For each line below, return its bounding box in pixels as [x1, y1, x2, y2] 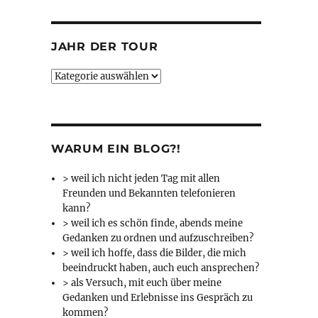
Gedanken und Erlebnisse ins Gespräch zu [62, 292, 253, 305]
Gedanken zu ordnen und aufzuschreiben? [62, 232, 254, 245]
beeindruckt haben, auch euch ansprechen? [62, 262, 260, 275]
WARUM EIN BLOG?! [50, 142, 181, 156]
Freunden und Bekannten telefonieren [62, 187, 236, 200]
